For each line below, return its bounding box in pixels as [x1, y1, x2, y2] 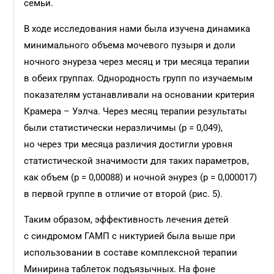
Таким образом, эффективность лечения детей [24, 214, 229, 225]
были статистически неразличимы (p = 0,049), [24, 122, 223, 133]
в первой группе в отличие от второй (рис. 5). [24, 188, 223, 199]
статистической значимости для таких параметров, [24, 155, 250, 166]
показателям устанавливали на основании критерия [24, 89, 255, 100]
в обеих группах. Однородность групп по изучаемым [24, 73, 253, 84]
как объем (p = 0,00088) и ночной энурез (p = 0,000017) [24, 172, 257, 183]
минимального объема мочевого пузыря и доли [24, 40, 236, 51]
